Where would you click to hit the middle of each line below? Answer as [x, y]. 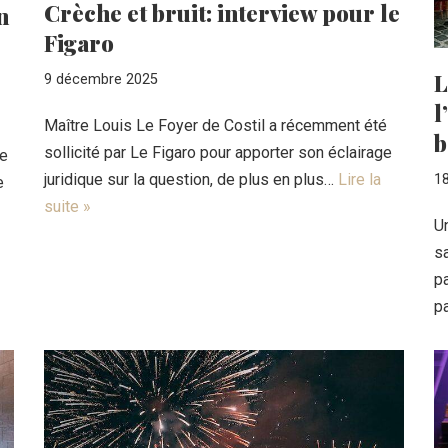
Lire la [359, 179]
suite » [67, 206]
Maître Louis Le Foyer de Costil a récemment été [215, 125]
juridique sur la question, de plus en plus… [191, 179]
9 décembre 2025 [101, 79]
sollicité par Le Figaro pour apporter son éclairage [218, 152]
